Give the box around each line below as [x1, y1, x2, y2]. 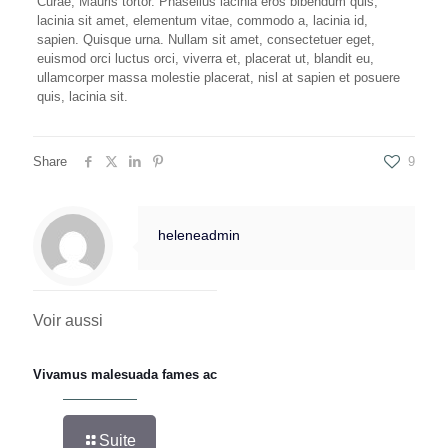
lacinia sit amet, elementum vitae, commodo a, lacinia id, [36, 13, 368, 28]
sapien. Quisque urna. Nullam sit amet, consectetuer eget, [36, 32, 375, 47]
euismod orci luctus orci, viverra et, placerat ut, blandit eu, [36, 51, 374, 66]
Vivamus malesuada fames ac [33, 367, 217, 382]
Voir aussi [33, 312, 103, 329]
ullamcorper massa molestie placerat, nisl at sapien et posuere [36, 70, 400, 85]
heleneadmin [158, 227, 240, 243]
